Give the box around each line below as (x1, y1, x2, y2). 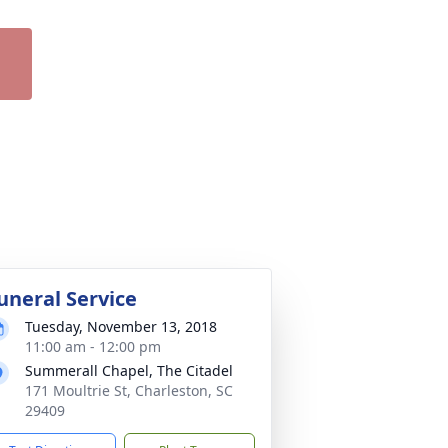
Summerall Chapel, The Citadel (25, 361, 233, 380)
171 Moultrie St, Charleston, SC (25, 381, 233, 400)
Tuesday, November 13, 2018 (25, 317, 217, 336)
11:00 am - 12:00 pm (25, 337, 161, 356)
